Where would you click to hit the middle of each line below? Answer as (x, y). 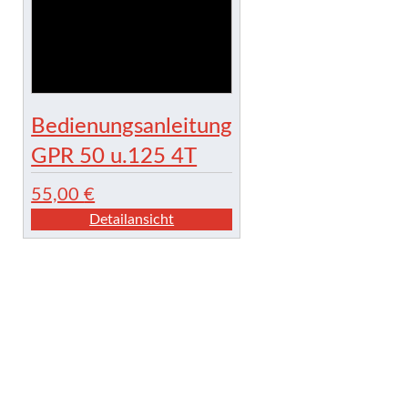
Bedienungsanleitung (132, 127)
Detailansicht (132, 220)
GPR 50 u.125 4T (114, 157)
